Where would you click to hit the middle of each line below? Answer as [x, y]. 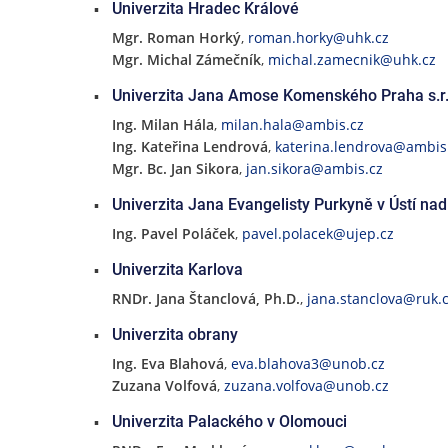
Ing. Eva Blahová [167, 363]
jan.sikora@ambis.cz [314, 168]
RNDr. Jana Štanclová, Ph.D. [205, 298]
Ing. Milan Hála [162, 124]
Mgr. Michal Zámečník [186, 59]
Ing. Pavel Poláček [173, 233]
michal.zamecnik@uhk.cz [351, 59]
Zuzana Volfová [164, 385]
